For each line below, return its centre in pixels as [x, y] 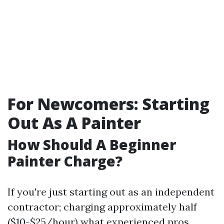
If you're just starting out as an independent [111, 192]
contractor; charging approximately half [102, 207]
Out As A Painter [74, 123]
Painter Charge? [65, 161]
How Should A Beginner [92, 144]
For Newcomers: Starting [108, 104]
